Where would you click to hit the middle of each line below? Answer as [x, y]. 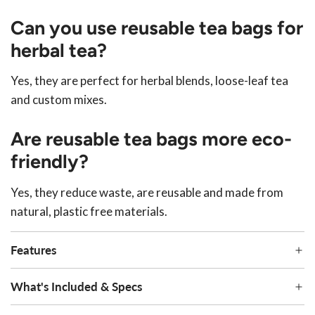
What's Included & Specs [76, 287]
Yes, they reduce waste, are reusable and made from [147, 192]
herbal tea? [59, 50]
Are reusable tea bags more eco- [151, 139]
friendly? [50, 162]
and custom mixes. [59, 100]
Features [33, 250]
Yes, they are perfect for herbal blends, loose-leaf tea [149, 81]
